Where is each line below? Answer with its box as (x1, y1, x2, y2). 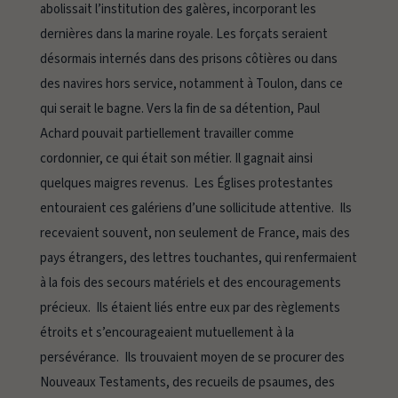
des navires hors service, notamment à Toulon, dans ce (39, 75, 343, 94)
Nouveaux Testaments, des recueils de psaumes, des (39, 373, 335, 393)
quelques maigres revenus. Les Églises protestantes (39, 174, 333, 194)
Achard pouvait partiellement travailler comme (39, 124, 294, 144)
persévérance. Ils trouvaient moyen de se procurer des (39, 348, 345, 368)
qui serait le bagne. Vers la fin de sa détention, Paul (39, 99, 320, 119)
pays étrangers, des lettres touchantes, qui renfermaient (39, 249, 357, 268)
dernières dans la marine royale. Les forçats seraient (39, 25, 328, 44)
